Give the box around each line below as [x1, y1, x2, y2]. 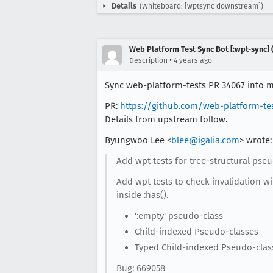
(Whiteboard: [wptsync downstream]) [140, 2, 263, 10]
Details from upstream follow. [105, 114, 227, 125]
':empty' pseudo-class [134, 210, 223, 221]
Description [129, 56, 168, 65]
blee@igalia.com [171, 135, 239, 146]
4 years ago [174, 56, 212, 65]
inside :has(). [116, 190, 168, 200]
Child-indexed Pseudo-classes [134, 225, 258, 237]
